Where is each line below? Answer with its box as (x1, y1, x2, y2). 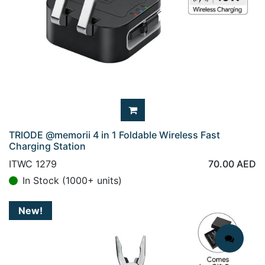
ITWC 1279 (9, 158, 57, 170)
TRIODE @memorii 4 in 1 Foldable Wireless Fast (9, 129, 220, 141)
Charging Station (9, 140, 86, 152)
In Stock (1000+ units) (22, 174, 122, 186)
